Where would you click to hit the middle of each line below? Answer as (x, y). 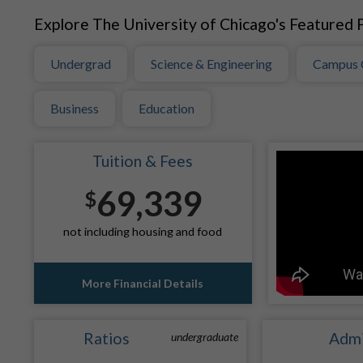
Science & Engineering (212, 64)
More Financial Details (143, 283)
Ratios (107, 338)
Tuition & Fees (143, 161)
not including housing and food (143, 232)
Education (167, 108)
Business (75, 108)
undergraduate (205, 336)
